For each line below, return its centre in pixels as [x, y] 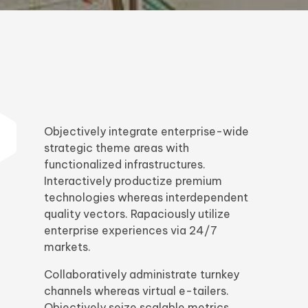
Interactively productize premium [133, 181]
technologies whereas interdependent [146, 198]
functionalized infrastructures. [125, 165]
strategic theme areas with [117, 148]
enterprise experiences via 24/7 [131, 231]
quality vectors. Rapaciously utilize [137, 214]
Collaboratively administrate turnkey [142, 275]
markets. [67, 247]
